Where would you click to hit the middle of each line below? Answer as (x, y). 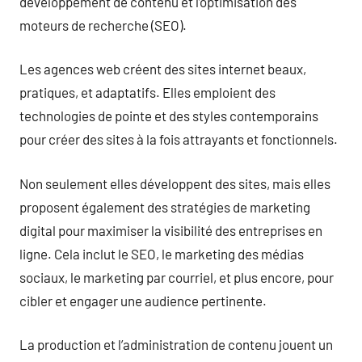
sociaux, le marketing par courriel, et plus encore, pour (177, 277)
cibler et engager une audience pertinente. (143, 300)
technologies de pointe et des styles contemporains (169, 116)
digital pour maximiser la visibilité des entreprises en (171, 230)
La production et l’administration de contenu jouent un (176, 344)
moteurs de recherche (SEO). (103, 25)
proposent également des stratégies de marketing (165, 206)
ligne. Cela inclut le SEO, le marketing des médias (162, 253)
